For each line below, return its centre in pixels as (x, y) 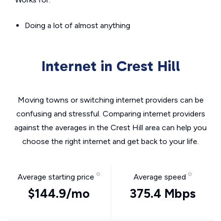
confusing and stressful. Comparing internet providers (110, 114)
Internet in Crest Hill (110, 66)
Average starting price (57, 177)
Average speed (161, 177)
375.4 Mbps (163, 193)
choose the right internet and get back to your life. (110, 141)
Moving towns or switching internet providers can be (110, 100)
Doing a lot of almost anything (77, 25)
